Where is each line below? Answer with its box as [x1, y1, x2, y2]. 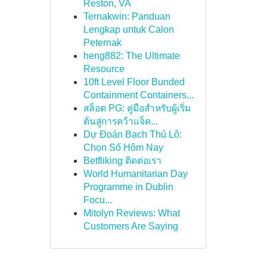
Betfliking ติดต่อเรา [83, 156, 162, 166]
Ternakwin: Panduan [83, 11, 170, 21]
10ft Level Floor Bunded [83, 77, 185, 87]
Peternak [83, 38, 122, 48]
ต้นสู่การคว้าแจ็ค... [83, 116, 158, 126]
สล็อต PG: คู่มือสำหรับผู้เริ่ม [83, 103, 191, 113]
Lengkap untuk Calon [83, 24, 174, 35]
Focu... [83, 195, 112, 205]
